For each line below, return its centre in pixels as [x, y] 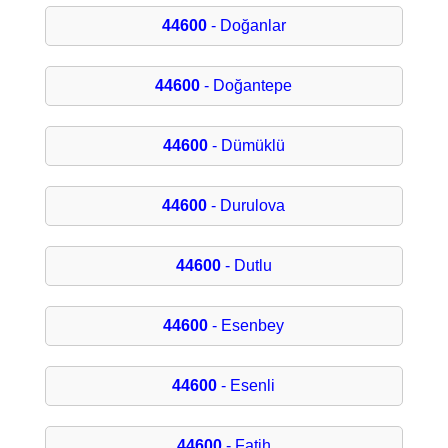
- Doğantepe [246, 86]
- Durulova [246, 206]
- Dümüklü [246, 146]
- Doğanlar [246, 26]
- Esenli [246, 386]
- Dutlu [246, 266]
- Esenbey [246, 326]
